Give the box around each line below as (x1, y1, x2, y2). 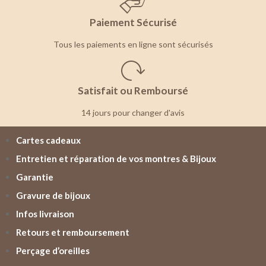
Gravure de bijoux (16, 190, 90, 201)
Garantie (16, 172, 53, 182)
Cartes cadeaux (16, 135, 81, 145)
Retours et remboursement (16, 227, 129, 237)
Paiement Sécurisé (89, 16, 177, 28)
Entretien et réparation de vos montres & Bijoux (16, 153, 216, 164)
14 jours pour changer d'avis (81, 107, 185, 118)
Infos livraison (16, 208, 74, 219)
